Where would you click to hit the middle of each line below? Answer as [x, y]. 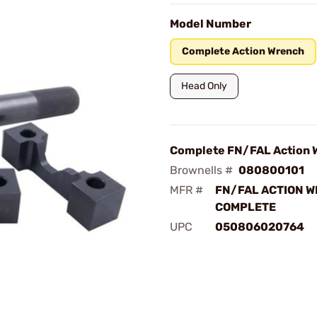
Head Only [204, 86]
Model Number [211, 24]
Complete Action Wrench [243, 51]
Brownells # [201, 170]
